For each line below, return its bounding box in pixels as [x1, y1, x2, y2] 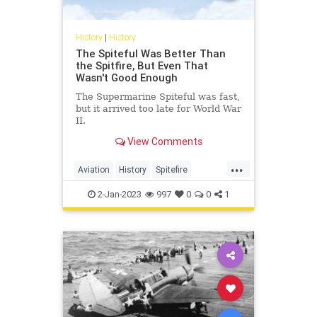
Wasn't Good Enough [75, 70, 178, 84]
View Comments [125, 134, 202, 148]
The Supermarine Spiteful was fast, [75, 91, 240, 102]
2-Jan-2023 [96, 188, 142, 201]
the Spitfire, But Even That [75, 58, 208, 72]
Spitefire [156, 164, 188, 175]
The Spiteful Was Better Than [75, 46, 226, 60]
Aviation [78, 164, 110, 175]
